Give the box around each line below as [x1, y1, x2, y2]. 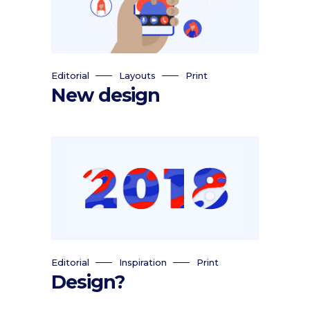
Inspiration [119, 257, 167, 268]
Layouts [119, 70, 156, 81]
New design [51, 84, 161, 107]
